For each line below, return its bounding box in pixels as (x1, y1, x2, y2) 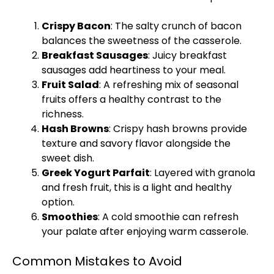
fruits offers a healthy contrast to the (42, 92, 221, 106)
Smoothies (42, 210, 98, 224)
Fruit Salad (42, 78, 99, 92)
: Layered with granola (150, 166, 255, 180)
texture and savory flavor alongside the (42, 136, 231, 150)
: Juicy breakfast (148, 48, 227, 62)
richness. (42, 107, 84, 121)
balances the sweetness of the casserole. (42, 34, 242, 48)
